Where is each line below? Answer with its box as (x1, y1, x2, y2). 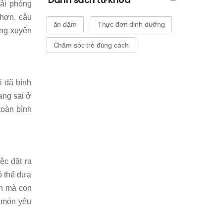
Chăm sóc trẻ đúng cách (53, 41, 129, 49)
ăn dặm (53, 20, 77, 28)
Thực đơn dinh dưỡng (97, 20, 166, 28)
